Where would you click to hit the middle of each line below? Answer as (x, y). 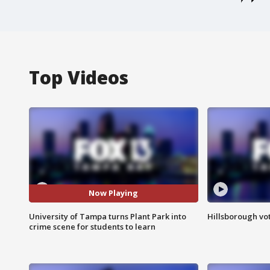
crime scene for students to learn (92, 226)
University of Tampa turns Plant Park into (108, 216)
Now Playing (114, 193)
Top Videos (79, 77)
